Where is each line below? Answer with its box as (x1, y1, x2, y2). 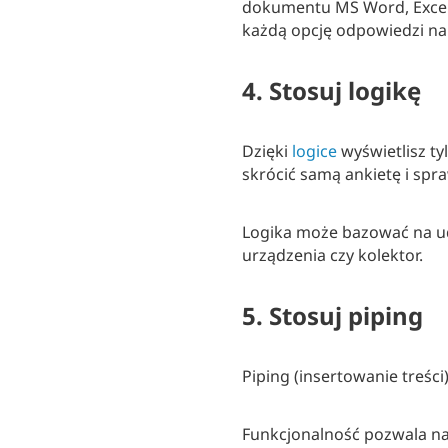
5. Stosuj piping (242, 299, 423, 333)
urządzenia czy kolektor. (242, 244, 423, 267)
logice (292, 140, 337, 163)
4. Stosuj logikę (242, 74, 421, 108)
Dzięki (242, 140, 292, 163)
